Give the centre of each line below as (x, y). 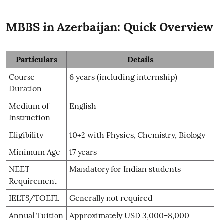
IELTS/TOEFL (34, 198)
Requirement (33, 180)
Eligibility (26, 134)
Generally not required (111, 198)
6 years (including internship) (123, 76)
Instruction (29, 117)
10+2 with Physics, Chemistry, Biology (137, 134)
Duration (25, 88)
